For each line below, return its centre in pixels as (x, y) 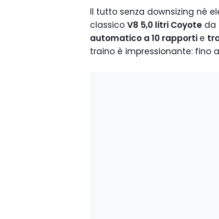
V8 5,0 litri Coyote (164, 25)
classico (109, 25)
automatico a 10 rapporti (145, 38)
